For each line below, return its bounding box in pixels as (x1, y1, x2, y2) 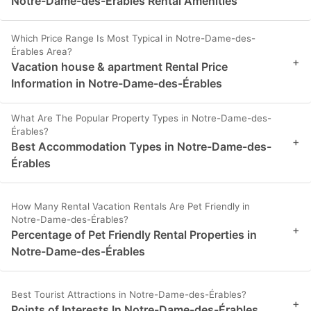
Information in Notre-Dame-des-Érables (11, 76, 222, 91)
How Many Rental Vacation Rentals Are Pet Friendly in (11, 201, 250, 212)
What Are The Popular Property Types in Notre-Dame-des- (11, 112, 271, 124)
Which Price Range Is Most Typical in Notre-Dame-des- (11, 33, 255, 44)
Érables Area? (11, 46, 72, 58)
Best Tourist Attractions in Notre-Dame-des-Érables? (11, 289, 246, 301)
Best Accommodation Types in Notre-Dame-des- (11, 140, 271, 154)
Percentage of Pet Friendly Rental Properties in (11, 228, 257, 242)
